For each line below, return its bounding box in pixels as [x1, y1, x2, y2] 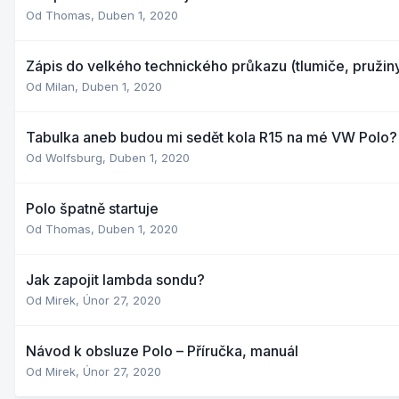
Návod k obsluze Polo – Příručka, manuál [26, 341, 298, 360]
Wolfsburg [45, 150, 102, 165]
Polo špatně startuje [26, 199, 159, 217]
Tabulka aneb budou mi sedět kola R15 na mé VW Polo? [26, 127, 397, 146]
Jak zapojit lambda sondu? [26, 270, 205, 289]
